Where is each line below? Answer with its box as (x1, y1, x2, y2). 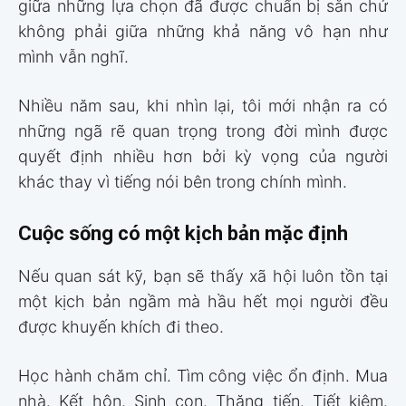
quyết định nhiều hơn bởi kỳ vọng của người (18, 146, 388, 166)
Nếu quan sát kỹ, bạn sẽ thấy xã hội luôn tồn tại (18, 266, 388, 285)
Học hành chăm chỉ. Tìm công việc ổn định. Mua (18, 365, 388, 385)
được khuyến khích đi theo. (18, 316, 224, 336)
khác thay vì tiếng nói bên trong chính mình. (18, 171, 347, 191)
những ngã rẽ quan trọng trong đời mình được (18, 121, 388, 140)
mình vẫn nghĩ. (18, 46, 129, 66)
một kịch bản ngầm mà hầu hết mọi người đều (18, 291, 388, 311)
